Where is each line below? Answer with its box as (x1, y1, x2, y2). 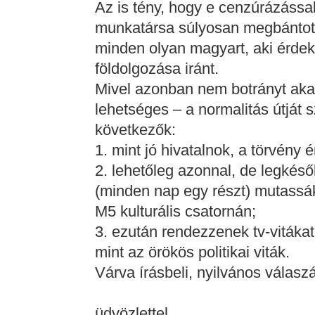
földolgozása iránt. (94, 60, 227, 77)
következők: (94, 121, 176, 139)
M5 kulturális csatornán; (94, 202, 256, 220)
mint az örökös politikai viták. (94, 243, 290, 261)
